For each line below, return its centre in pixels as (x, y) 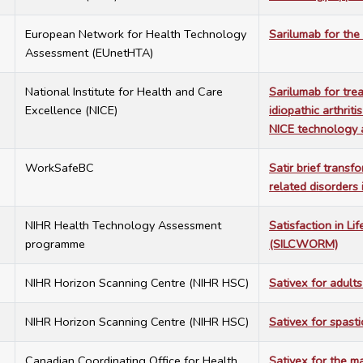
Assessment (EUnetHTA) (89, 53)
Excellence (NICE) (71, 111)
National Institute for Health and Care (124, 92)
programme (55, 244)
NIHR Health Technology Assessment (123, 226)
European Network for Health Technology (136, 34)
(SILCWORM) (303, 244)
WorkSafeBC (60, 168)
